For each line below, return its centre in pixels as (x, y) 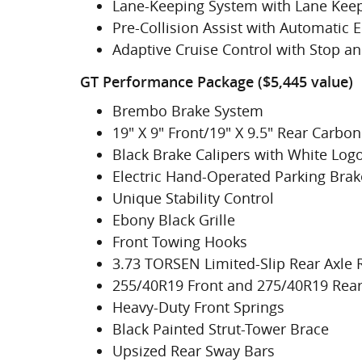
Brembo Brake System (188, 110)
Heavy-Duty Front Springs (198, 307)
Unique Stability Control (193, 198)
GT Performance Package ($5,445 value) (217, 82)
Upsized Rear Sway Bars (194, 350)
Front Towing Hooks (180, 241)
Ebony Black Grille (174, 219)
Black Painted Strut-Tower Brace (221, 328)
